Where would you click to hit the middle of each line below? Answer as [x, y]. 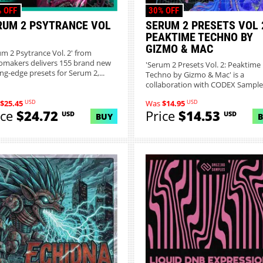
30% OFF [164, 11]
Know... [158, 95]
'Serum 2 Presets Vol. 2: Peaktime [203, 65]
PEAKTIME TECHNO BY [199, 37]
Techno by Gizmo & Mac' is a [195, 75]
